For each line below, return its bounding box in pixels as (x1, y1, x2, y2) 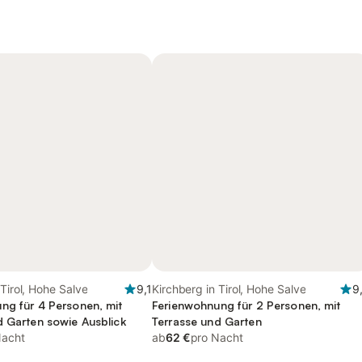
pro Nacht (190, 330, 243, 344)
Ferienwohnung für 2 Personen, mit (152, 298, 341, 312)
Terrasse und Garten (152, 314, 262, 328)
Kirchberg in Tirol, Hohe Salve (152, 282, 306, 296)
